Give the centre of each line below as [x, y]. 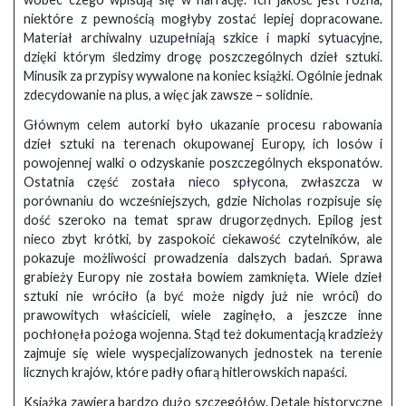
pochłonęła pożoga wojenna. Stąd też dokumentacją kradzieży [203, 333]
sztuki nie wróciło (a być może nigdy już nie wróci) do [203, 295]
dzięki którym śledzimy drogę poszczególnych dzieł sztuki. [203, 56]
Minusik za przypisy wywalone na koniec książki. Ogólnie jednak [203, 75]
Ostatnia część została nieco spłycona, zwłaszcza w [203, 181]
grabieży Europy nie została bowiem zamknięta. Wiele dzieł [203, 276]
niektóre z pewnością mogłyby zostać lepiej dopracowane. [203, 18]
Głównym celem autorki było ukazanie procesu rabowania [203, 124]
